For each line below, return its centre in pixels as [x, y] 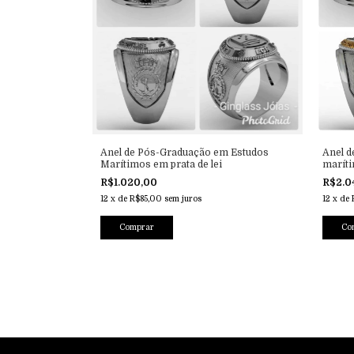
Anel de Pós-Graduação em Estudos [185, 152]
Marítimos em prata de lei [161, 164]
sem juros [183, 198]
